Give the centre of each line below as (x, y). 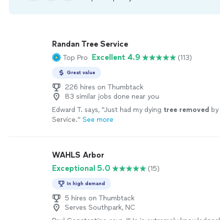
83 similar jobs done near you (112, 96)
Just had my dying (134, 110)
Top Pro (75, 57)
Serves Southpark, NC (100, 207)
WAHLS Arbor (78, 155)
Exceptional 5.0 (81, 168)
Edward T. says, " (78, 110)
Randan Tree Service (90, 44)
